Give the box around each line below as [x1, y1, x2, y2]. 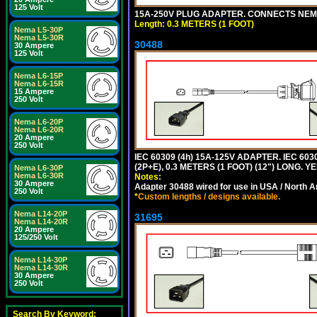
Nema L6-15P [14, 71, 63, 80]
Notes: [134, 171, 161, 182]
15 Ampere [14, 87, 54, 96]
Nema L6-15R [14, 79, 64, 88]
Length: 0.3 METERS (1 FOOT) [134, 18, 254, 29]
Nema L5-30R [14, 33, 64, 42]
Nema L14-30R [14, 263, 68, 272]
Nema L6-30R [14, 171, 64, 180]
